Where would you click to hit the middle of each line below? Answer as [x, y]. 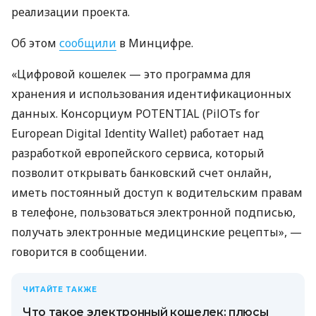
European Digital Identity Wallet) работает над [138, 134]
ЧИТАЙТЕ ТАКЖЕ [60, 290]
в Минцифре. [155, 43]
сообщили [88, 43]
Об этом [35, 43]
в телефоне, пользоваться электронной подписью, [153, 213]
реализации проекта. [71, 12]
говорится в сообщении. [79, 252]
